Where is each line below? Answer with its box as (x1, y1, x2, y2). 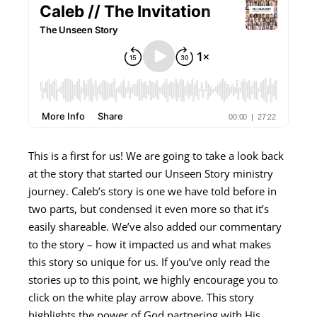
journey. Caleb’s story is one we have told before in (28, 184, 277, 199)
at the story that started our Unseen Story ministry (28, 166, 273, 181)
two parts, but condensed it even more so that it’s (28, 202, 269, 217)
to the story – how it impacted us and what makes (28, 237, 271, 252)
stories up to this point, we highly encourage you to (28, 272, 278, 287)
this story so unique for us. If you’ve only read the (28, 255, 270, 270)
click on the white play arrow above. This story (28, 290, 254, 305)
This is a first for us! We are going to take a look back (28, 149, 284, 163)
